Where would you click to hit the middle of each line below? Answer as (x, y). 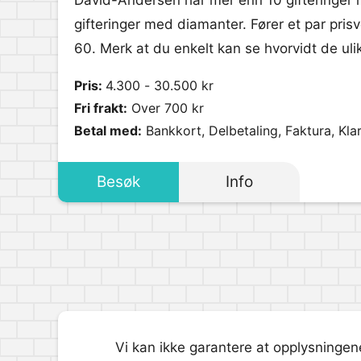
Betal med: (108, 131)
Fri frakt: (101, 108)
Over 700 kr (166, 108)
